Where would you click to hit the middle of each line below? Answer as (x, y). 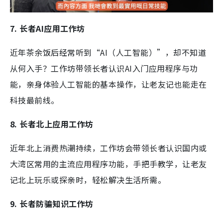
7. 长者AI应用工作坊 (48, 28)
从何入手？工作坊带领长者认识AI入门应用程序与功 (104, 68)
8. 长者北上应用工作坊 (52, 124)
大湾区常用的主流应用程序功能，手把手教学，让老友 (109, 164)
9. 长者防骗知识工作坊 (52, 203)
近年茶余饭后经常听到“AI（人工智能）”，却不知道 (108, 52)
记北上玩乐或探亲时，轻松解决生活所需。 (88, 179)
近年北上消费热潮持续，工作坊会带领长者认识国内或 (109, 148)
